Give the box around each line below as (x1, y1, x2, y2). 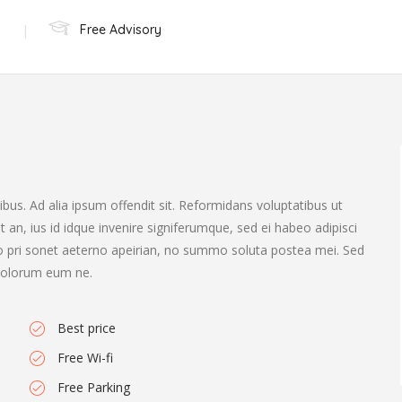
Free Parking (57, 379, 130, 396)
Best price (57, 319, 116, 336)
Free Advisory (80, 22, 162, 38)
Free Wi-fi (57, 349, 113, 366)
